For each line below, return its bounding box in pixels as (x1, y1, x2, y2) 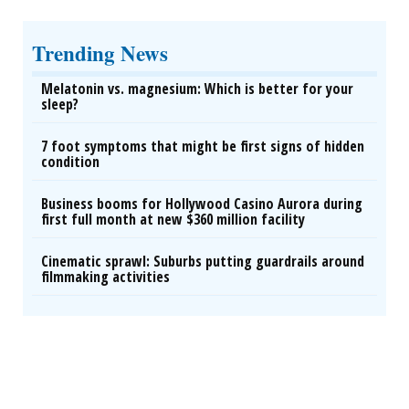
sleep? (41, 94, 79, 114)
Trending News (32, 37, 168, 68)
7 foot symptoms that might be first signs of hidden (41, 136, 364, 156)
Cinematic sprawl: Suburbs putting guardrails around (41, 251, 364, 271)
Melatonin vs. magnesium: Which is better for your (41, 79, 353, 99)
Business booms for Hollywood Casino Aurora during (41, 194, 362, 214)
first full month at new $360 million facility (41, 209, 305, 229)
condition (41, 152, 100, 172)
